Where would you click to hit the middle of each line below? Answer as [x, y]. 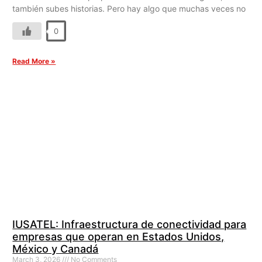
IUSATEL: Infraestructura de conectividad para [130, 224]
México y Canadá [56, 249]
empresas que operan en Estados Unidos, [118, 236]
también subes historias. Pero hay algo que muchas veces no [129, 9]
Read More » [34, 61]
